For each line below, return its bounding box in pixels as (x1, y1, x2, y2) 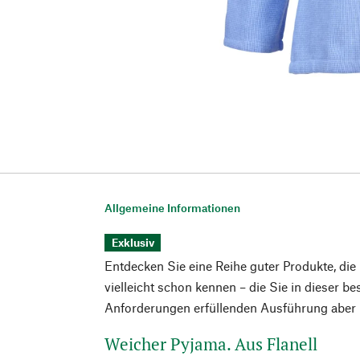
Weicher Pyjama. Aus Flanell (104, 332, 318, 355)
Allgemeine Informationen (104, 200, 241, 215)
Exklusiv (111, 235, 154, 249)
